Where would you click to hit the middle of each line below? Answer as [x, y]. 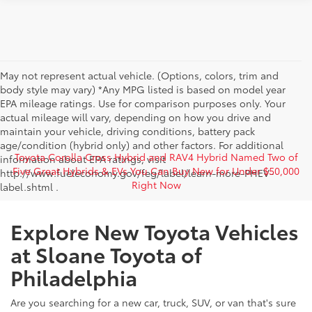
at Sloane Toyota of [106, 254]
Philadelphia [74, 277]
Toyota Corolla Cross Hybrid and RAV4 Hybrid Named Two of [156, 157]
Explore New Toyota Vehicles [155, 231]
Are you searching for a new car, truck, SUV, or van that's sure [153, 302]
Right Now [156, 185]
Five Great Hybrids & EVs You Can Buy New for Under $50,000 [156, 171]
